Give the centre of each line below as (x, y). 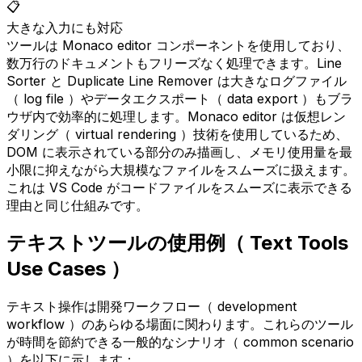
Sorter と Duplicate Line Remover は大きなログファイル (177, 80)
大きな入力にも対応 (65, 27)
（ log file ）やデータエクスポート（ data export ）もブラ (180, 98)
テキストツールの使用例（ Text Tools (177, 243)
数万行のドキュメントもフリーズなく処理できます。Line (174, 63)
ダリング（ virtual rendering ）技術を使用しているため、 (177, 134)
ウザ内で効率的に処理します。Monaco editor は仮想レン (176, 116)
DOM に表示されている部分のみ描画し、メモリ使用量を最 (179, 152)
